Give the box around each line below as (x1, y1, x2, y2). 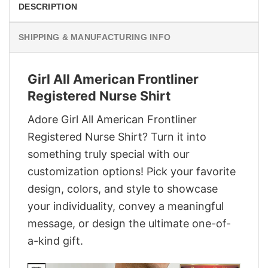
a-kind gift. (28, 234, 83, 247)
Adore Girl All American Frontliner (28, 112, 197, 126)
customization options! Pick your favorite (28, 165, 236, 178)
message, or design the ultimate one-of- (28, 217, 231, 230)
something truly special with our (28, 147, 190, 160)
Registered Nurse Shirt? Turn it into (28, 130, 206, 143)
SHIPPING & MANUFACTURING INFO (19, 32, 171, 42)
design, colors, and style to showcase (28, 182, 218, 195)
